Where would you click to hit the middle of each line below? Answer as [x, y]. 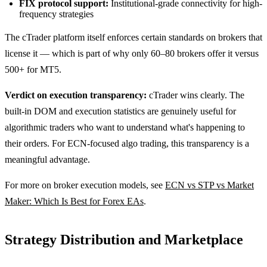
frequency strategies [56, 14]
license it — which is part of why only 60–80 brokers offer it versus [132, 53]
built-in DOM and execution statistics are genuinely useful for [120, 111]
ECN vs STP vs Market [209, 185]
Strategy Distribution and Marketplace [124, 239]
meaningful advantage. [47, 159]
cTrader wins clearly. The [195, 95]
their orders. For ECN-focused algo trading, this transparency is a [127, 143]
